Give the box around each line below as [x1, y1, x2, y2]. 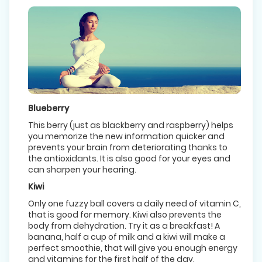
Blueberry [28, 102, 69, 114]
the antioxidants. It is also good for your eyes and [28, 152, 230, 164]
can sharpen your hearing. [28, 163, 136, 175]
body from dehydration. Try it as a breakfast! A [28, 219, 220, 232]
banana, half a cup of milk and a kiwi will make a [28, 230, 225, 243]
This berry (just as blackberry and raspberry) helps [28, 119, 233, 131]
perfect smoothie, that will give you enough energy [28, 242, 237, 254]
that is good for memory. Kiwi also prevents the [28, 208, 222, 220]
